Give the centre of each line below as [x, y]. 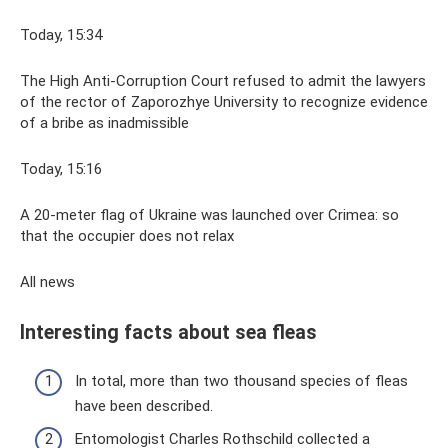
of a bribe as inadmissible [104, 123]
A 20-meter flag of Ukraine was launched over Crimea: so [209, 215]
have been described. [144, 405]
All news [47, 282]
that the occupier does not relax [127, 236]
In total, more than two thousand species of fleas [241, 380]
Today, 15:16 [61, 169]
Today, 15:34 [61, 35]
